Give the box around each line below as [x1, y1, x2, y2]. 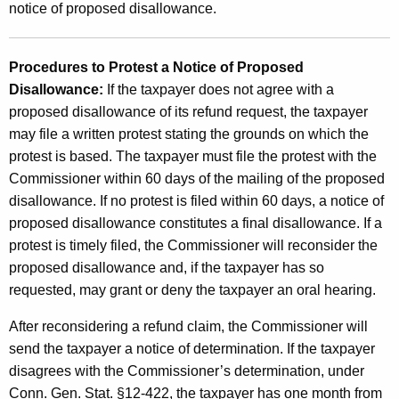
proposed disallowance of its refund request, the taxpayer [9, 103, 368, 119]
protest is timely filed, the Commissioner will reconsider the [9, 237, 378, 253]
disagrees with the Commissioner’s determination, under [9, 362, 364, 379]
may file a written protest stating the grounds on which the [9, 126, 369, 142]
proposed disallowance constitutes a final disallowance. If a [9, 215, 382, 231]
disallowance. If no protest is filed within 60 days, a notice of [9, 192, 384, 208]
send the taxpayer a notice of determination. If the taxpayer [9, 340, 375, 356]
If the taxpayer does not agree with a [103, 81, 334, 97]
